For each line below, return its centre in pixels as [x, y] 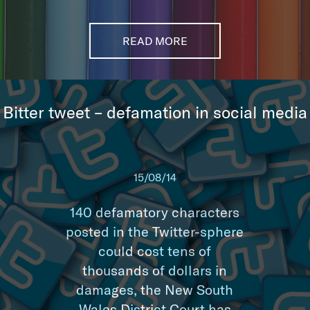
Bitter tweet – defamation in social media [155, 112]
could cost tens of [155, 250]
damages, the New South [155, 289]
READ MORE [155, 40]
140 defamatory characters [155, 212]
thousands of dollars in [155, 270]
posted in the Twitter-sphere [155, 231]
